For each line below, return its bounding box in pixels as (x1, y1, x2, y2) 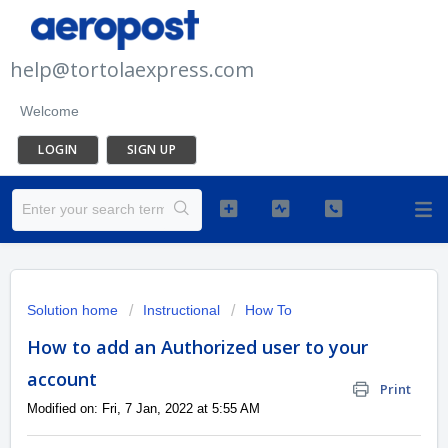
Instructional (143, 302, 220, 318)
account (27, 367, 97, 391)
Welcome (20, 103, 79, 119)
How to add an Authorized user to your (27, 335, 368, 359)
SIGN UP (126, 141, 176, 158)
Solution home (27, 302, 122, 318)
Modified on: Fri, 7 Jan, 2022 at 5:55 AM (27, 401, 260, 416)
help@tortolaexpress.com (10, 56, 254, 83)
